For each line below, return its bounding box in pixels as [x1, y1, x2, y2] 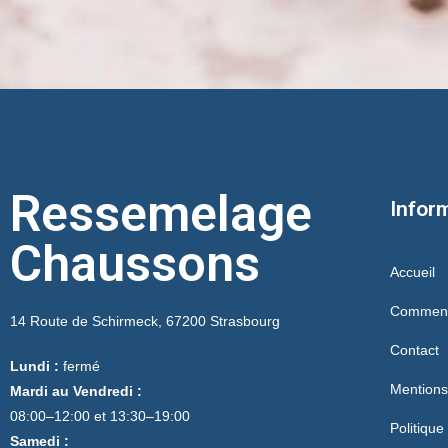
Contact [389, 341, 439, 358]
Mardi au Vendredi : [10, 382, 142, 399]
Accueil [389, 263, 435, 280]
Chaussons [10, 234, 260, 293]
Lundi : [10, 357, 59, 374]
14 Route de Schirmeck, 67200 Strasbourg [10, 312, 280, 329]
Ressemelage [10, 184, 312, 243]
